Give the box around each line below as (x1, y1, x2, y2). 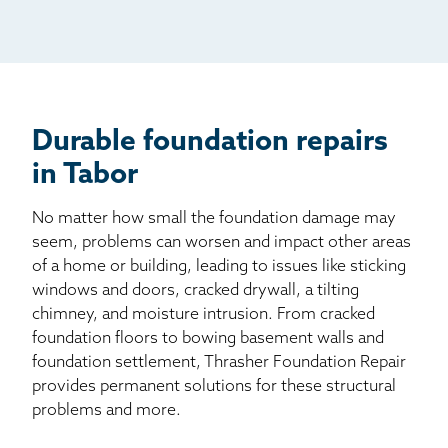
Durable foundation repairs (32, 129, 388, 158)
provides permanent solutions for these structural (32, 379, 396, 396)
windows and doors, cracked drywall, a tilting (32, 283, 359, 300)
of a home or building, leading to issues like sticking (32, 259, 406, 276)
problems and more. (32, 403, 181, 420)
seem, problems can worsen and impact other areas (32, 235, 411, 252)
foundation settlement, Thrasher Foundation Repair (32, 355, 406, 372)
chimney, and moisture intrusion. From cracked (32, 307, 375, 324)
